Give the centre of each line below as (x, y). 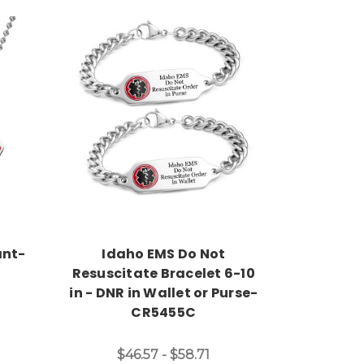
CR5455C (164, 312)
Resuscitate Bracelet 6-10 (163, 273)
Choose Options (173, 110)
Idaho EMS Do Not (164, 253)
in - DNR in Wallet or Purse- (164, 292)
